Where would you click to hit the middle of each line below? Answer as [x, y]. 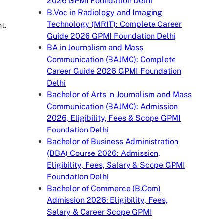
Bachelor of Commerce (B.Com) [104, 189]
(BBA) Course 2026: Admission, [104, 153]
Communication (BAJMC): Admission [112, 107]
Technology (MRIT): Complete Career [114, 24]
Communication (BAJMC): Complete [111, 60]
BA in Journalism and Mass [95, 48]
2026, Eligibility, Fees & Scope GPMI [114, 118]
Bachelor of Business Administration [113, 142]
